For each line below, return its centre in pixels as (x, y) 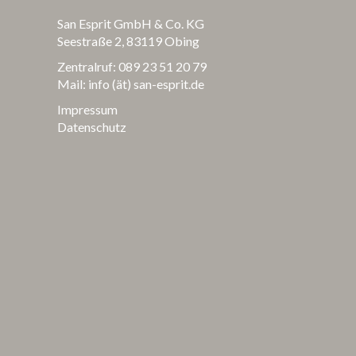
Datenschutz (92, 126)
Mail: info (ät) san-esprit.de (131, 83)
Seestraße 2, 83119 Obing (128, 41)
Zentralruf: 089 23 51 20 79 (132, 66)
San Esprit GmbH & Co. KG (131, 23)
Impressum (87, 109)
